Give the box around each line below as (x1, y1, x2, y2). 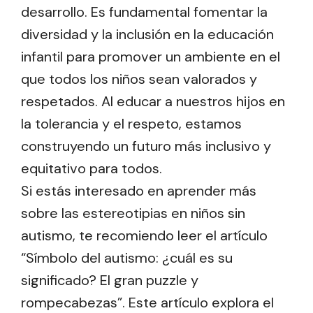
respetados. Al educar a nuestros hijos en (21, 92, 285, 111)
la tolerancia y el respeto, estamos (21, 115, 242, 133)
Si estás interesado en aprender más (21, 182, 256, 201)
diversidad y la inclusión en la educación (21, 25, 274, 44)
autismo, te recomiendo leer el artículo (21, 226, 268, 245)
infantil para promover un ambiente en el (21, 48, 280, 66)
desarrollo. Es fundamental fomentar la (21, 3, 268, 22)
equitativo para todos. (21, 159, 162, 178)
